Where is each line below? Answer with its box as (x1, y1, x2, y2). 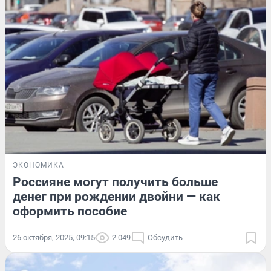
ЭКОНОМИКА (13, 161, 64, 170)
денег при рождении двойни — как (13, 189, 220, 204)
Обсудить (148, 233, 183, 243)
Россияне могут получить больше (13, 175, 218, 190)
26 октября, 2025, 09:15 (13, 233, 95, 243)
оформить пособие (13, 204, 127, 219)
